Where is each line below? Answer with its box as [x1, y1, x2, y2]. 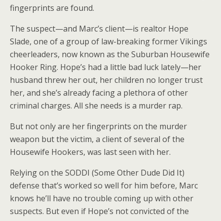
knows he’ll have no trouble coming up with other [10, 193, 193, 204]
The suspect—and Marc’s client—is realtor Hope [10, 23, 188, 34]
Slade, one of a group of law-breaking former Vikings [10, 36, 207, 47]
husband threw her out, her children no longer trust [10, 74, 203, 85]
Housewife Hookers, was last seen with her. [10, 147, 171, 157]
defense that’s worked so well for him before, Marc [10, 180, 198, 191]
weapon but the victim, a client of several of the [10, 134, 184, 145]
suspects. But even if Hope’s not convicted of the [10, 206, 189, 217]
